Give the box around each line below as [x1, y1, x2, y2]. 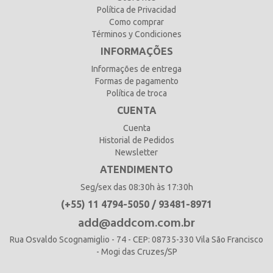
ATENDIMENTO [100, 163, 173, 175]
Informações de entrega [91, 63, 182, 74]
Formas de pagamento [94, 76, 179, 86]
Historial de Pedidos [99, 135, 174, 145]
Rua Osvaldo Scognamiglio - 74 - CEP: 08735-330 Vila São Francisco [10, 234, 263, 244]
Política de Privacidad [97, 4, 176, 15]
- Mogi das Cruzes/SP [96, 246, 177, 257]
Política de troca [106, 88, 167, 98]
